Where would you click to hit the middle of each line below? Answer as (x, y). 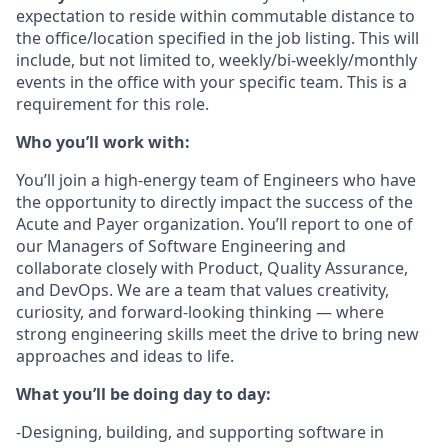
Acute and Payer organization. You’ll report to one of (214, 224)
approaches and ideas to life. (125, 356)
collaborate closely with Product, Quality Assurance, (212, 268)
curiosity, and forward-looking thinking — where (200, 312)
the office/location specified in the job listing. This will (217, 38)
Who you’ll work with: (103, 142)
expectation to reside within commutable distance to (215, 16)
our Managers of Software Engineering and (181, 246)
